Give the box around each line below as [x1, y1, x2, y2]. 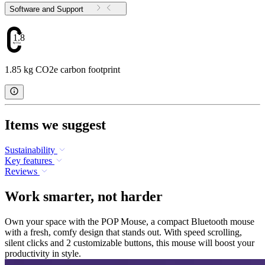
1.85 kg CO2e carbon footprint [5, 64, 120, 75]
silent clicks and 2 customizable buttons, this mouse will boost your [5, 238, 254, 248]
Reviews [5, 166, 37, 177]
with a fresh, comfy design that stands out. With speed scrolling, [5, 227, 242, 238]
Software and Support [57, 4, 83, 14]
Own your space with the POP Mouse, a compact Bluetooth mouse [5, 216, 254, 227]
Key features [5, 156, 52, 166]
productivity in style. [5, 248, 81, 259]
